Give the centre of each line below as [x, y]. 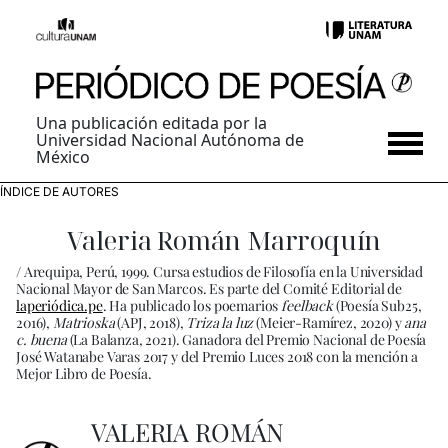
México [63, 157]
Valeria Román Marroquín [224, 240]
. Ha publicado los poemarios [192, 306]
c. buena [41, 340]
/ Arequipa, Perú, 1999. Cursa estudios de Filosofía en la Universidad [219, 272]
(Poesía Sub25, [377, 306]
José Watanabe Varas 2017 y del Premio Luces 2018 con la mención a [217, 357]
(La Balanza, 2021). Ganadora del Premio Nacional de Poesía [246, 340]
